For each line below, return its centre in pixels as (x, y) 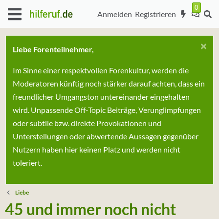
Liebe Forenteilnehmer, (53, 49)
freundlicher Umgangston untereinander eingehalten (101, 97)
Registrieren (155, 14)
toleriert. (27, 163)
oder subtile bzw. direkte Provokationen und (87, 123)
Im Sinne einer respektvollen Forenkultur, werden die (101, 70)
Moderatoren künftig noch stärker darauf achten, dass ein (109, 83)
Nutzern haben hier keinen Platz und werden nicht (97, 149)
